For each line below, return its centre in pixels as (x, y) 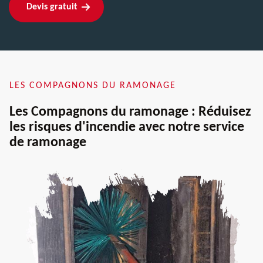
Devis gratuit (52, 7)
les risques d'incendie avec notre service (127, 127)
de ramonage (48, 142)
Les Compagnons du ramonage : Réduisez (130, 112)
